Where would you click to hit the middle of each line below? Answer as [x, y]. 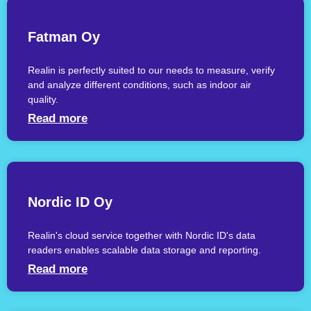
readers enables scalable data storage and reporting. [144, 250]
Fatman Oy [64, 37]
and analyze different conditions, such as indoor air [140, 85]
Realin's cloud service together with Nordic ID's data [142, 236]
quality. [43, 100]
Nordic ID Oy [70, 202]
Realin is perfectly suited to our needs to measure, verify [151, 70]
